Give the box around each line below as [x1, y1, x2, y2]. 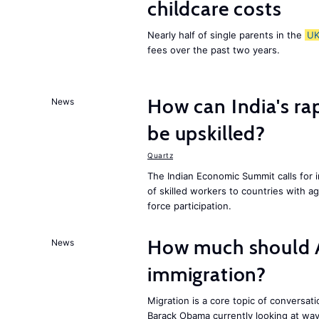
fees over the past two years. [147, 44, 280, 56]
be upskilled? [147, 121, 266, 145]
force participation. [147, 200, 231, 211]
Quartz [147, 151, 173, 159]
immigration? [147, 262, 267, 286]
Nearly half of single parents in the [147, 29, 305, 41]
